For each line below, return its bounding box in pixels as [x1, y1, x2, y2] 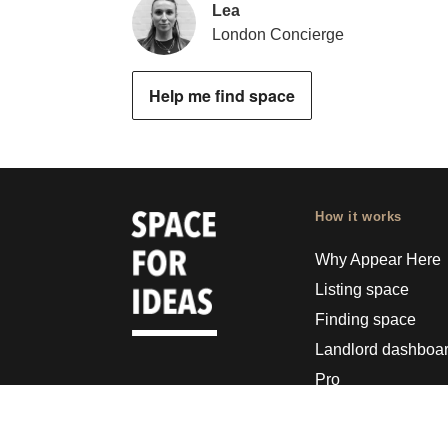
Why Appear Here [315, 251, 442, 269]
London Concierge [212, 26, 344, 44]
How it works [315, 210, 403, 225]
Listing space [315, 281, 410, 299]
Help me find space [149, 84, 295, 108]
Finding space [315, 311, 417, 329]
